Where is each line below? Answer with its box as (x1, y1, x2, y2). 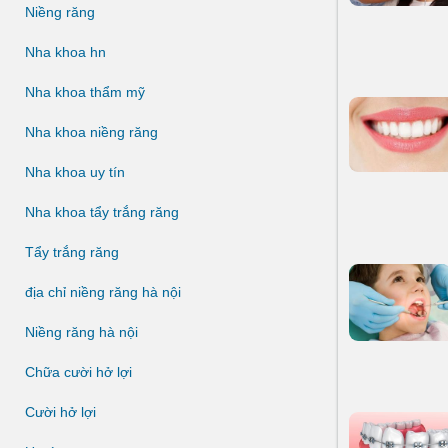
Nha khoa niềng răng (25, 124, 158, 140)
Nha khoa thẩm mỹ (25, 84, 145, 100)
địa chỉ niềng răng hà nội (25, 284, 181, 300)
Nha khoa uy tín (25, 164, 125, 180)
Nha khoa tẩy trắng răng (25, 204, 179, 220)
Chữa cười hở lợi (25, 364, 132, 380)
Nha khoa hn (25, 44, 106, 60)
